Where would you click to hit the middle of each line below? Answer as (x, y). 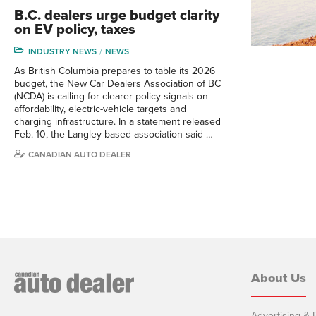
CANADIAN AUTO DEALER (80, 154)
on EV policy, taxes (75, 29)
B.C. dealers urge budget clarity (117, 15)
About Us (279, 278)
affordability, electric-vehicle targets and (100, 109)
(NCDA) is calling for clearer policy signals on (111, 96)
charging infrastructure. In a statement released (117, 121)
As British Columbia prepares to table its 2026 (115, 71)
